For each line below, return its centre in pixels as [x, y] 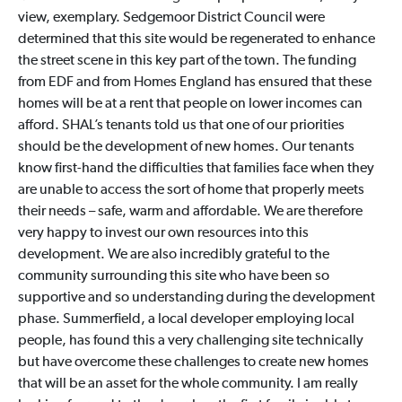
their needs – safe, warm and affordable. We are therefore [190, 211]
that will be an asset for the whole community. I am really [188, 384]
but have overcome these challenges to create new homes [193, 362]
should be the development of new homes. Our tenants [186, 147]
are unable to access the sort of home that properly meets [191, 190]
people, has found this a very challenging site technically [190, 341]
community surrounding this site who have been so [173, 276]
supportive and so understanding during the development [196, 297]
